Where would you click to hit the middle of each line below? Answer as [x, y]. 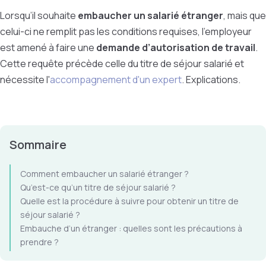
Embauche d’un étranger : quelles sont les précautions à [131, 228]
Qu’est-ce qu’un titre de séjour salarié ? [98, 187]
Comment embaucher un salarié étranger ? [104, 174]
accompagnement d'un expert [116, 80]
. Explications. [211, 80]
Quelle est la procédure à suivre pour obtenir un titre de [129, 201]
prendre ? [39, 242]
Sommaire [38, 145]
